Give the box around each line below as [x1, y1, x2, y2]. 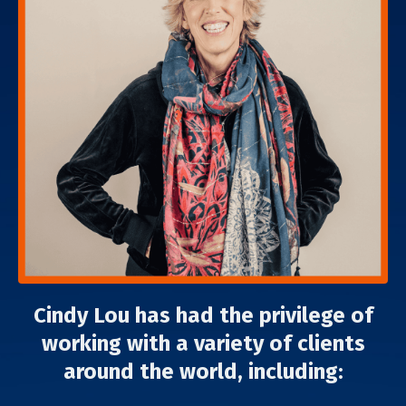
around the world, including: [63, 359, 343, 384]
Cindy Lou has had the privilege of [33, 303, 373, 328]
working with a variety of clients [41, 331, 365, 356]
